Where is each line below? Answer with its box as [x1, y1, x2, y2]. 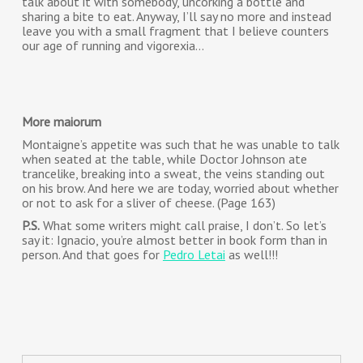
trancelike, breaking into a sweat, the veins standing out [21, 165, 325, 181]
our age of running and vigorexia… [21, 37, 204, 53]
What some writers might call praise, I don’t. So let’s [39, 217, 327, 233]
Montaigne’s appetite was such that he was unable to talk [21, 136, 340, 152]
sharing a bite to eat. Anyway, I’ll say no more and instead [21, 8, 331, 24]
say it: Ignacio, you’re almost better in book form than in [21, 232, 327, 248]
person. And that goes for [21, 246, 163, 263]
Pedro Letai [162, 246, 225, 263]
